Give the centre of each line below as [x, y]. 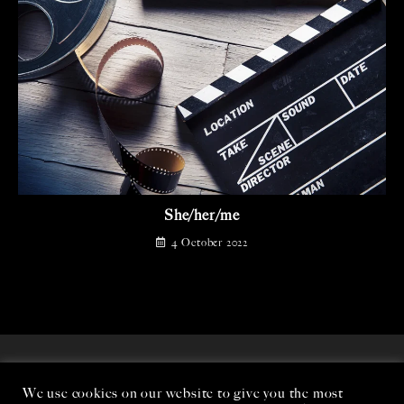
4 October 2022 [209, 242]
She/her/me [202, 215]
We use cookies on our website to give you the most [183, 393]
